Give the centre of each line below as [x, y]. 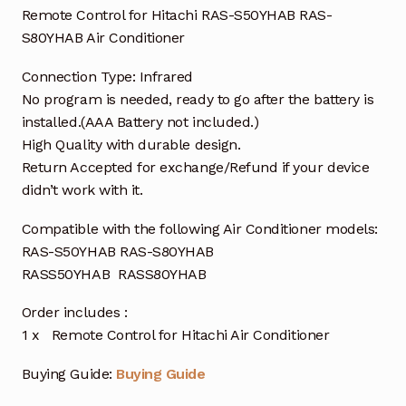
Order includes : [74, 313]
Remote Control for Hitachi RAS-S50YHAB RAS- [177, 14]
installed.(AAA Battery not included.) [140, 121]
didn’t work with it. [82, 189]
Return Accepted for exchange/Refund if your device [195, 167]
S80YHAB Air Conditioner [103, 37]
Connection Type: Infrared [107, 76]
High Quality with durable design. [131, 144]
